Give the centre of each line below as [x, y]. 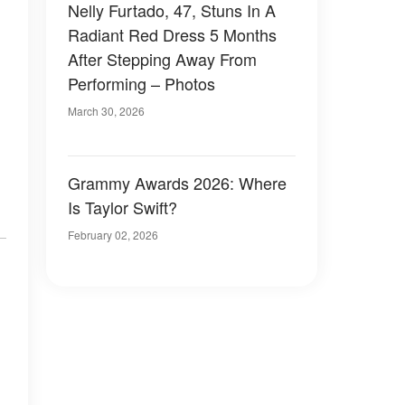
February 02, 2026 [113, 235]
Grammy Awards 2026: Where [177, 183]
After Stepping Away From [162, 59]
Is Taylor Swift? [122, 207]
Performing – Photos [141, 83]
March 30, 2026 [106, 111]
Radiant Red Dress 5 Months [172, 34]
